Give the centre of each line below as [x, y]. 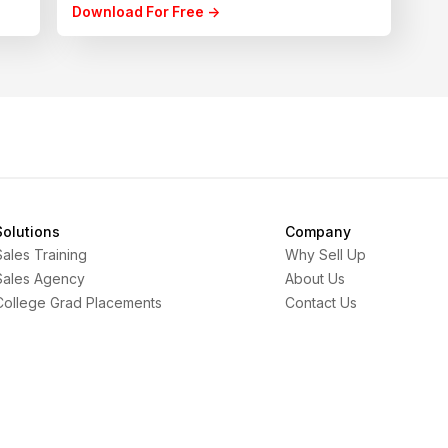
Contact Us [321, 302]
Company [318, 231]
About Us [315, 278]
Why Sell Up [326, 254]
